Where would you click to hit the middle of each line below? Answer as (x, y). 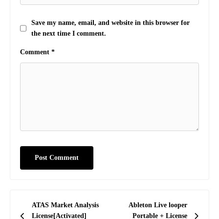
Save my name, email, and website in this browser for (110, 23)
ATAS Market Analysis (65, 205)
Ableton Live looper (158, 205)
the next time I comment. (68, 33)
